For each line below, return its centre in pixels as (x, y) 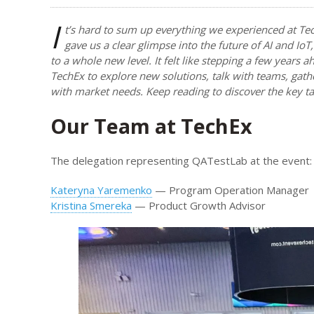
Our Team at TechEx (164, 126)
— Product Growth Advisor (199, 206)
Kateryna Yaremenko (101, 190)
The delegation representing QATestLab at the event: (181, 161)
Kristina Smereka (91, 206)
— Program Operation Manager (231, 190)
